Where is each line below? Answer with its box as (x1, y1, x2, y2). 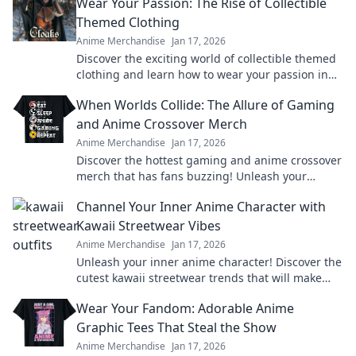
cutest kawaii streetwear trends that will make (76, 269, 322, 285)
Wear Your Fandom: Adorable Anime (76, 299, 294, 317)
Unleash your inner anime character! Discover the (76, 253, 342, 269)
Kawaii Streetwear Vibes (76, 216, 221, 234)
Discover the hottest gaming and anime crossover (76, 152, 342, 168)
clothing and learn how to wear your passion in (76, 66, 328, 82)
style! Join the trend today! (76, 82, 216, 98)
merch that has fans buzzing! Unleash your (76, 168, 307, 184)
